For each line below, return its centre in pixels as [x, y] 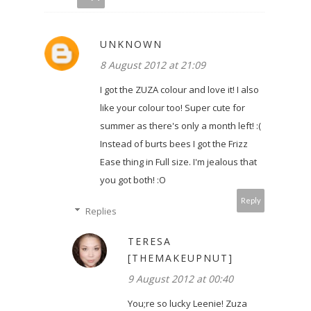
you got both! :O [133, 180]
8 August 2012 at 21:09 [153, 65]
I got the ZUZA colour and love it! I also [179, 90]
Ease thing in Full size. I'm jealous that [178, 162]
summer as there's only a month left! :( [180, 126]
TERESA [150, 242]
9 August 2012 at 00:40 [180, 279]
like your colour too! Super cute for [173, 108]
